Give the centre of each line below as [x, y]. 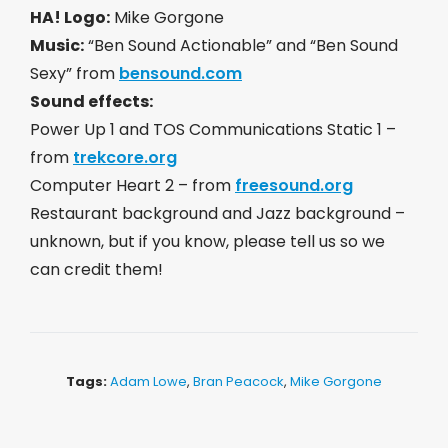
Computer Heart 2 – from [132, 185]
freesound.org [294, 185]
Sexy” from [74, 73]
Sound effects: [91, 101]
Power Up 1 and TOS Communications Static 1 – [213, 129]
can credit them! [96, 269]
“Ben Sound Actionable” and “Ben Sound [241, 45]
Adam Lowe [148, 381]
